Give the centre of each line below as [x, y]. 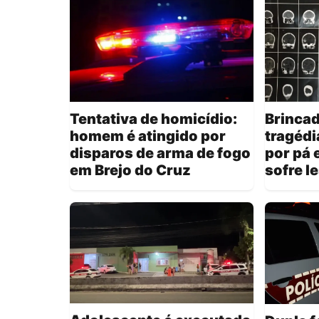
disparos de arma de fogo [160, 153]
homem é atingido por [148, 136]
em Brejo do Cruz [130, 170]
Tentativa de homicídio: [153, 119]
